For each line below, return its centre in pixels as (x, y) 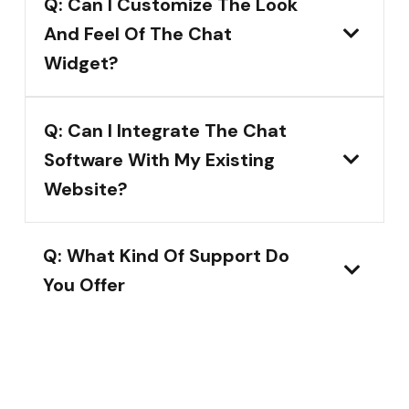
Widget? (81, 63)
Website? (86, 189)
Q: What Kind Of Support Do (166, 256)
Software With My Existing (159, 160)
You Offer (84, 285)
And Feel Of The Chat (138, 34)
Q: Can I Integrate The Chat (165, 131)
